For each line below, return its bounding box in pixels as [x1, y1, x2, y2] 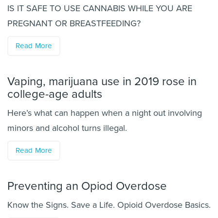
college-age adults [7, 87, 102, 101]
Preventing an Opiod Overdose [7, 179, 167, 193]
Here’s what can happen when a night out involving [7, 108, 202, 118]
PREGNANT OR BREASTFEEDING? [7, 18, 141, 29]
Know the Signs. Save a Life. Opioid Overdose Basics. [7, 200, 211, 210]
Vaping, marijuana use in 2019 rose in [7, 74, 197, 89]
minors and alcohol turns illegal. [7, 123, 127, 133]
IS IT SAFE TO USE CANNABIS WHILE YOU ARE [7, 3, 192, 14]
